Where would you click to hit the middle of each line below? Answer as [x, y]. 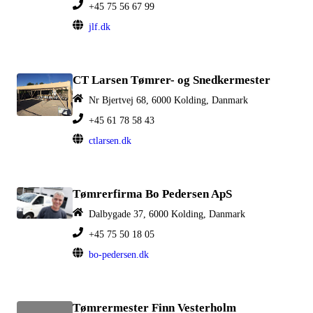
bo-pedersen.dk [119, 255]
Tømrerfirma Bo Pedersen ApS [152, 194]
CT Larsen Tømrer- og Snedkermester [172, 80]
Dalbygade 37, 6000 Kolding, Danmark [167, 214]
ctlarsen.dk [110, 141]
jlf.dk [100, 27]
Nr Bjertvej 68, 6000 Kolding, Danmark [168, 100]
